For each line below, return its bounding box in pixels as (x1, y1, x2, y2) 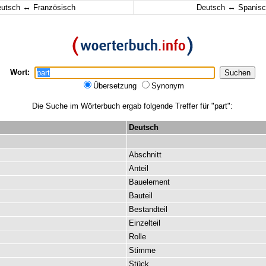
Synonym (151, 81, 184, 90)
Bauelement (129, 178, 170, 186)
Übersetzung (93, 81, 139, 90)
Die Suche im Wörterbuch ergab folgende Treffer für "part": (32, 102, 233, 110)
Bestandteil (129, 205, 167, 214)
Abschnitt (129, 150, 161, 159)
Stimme (129, 246, 156, 255)
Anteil (129, 164, 148, 173)
